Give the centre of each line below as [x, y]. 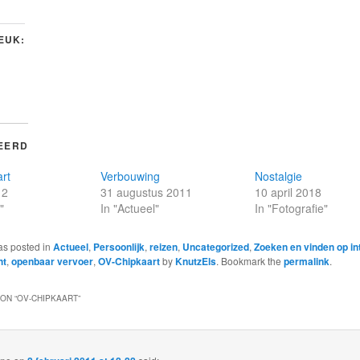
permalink [306, 261]
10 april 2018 [288, 192]
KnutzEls [195, 261]
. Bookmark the [250, 260]
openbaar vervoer [52, 261]
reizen [163, 246]
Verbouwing [130, 176]
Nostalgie [279, 176]
